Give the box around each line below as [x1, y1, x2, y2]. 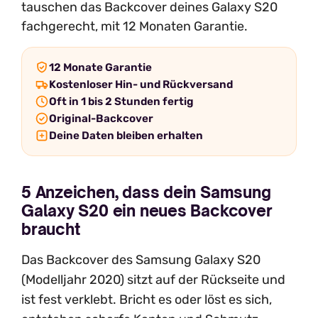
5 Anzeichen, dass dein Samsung [21, 182, 271, 202]
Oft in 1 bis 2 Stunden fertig [49, 95, 194, 109]
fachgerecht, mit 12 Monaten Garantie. [21, 18, 248, 34]
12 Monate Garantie [49, 61, 153, 75]
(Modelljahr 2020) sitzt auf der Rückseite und [21, 272, 285, 288]
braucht [21, 219, 80, 239]
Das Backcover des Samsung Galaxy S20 [21, 252, 261, 268]
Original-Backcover [49, 112, 154, 126]
